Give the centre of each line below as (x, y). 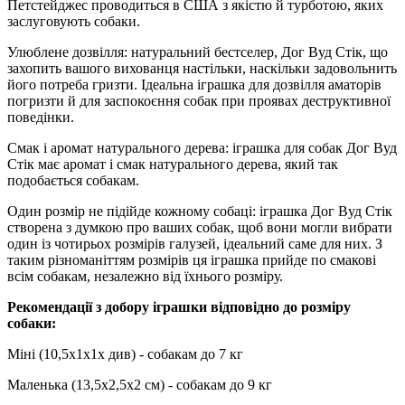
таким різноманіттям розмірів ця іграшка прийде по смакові (192, 259)
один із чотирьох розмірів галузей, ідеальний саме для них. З (195, 243)
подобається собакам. (73, 180)
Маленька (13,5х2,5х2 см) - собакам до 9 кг (140, 384)
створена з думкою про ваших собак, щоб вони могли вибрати (200, 227)
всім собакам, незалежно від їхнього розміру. (145, 276)
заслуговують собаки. (74, 21)
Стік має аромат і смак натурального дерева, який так (173, 164)
